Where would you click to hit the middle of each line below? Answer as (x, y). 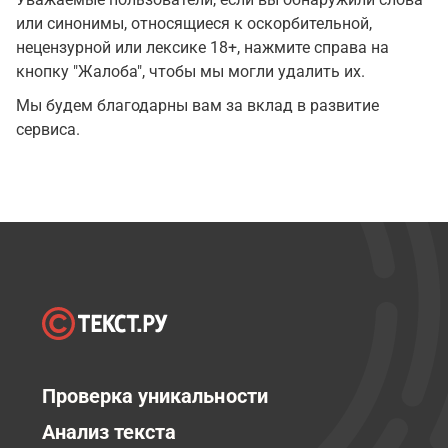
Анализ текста (109, 432)
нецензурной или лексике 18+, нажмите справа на (202, 47)
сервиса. (48, 129)
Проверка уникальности (155, 396)
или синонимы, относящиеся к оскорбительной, (194, 23)
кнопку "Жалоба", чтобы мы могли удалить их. (190, 71)
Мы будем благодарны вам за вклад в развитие (197, 105)
